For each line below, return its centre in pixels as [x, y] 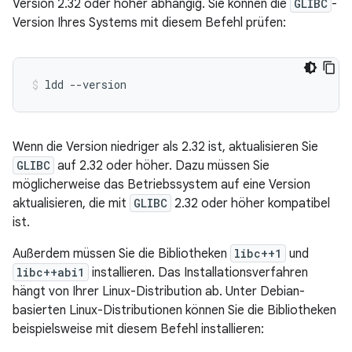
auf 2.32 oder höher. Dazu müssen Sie [162, 166]
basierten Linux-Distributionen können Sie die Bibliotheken [174, 311]
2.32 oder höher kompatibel [251, 204]
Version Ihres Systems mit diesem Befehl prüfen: [149, 23]
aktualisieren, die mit [71, 204]
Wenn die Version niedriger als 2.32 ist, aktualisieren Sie [165, 147]
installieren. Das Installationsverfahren [198, 273]
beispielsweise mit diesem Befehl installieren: [138, 330]
